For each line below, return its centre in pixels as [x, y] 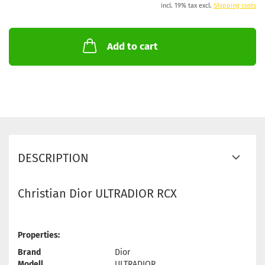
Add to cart [132, 46]
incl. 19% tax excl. [187, 6]
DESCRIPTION [53, 158]
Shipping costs [235, 6]
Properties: [39, 235]
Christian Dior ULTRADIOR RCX [97, 193]
